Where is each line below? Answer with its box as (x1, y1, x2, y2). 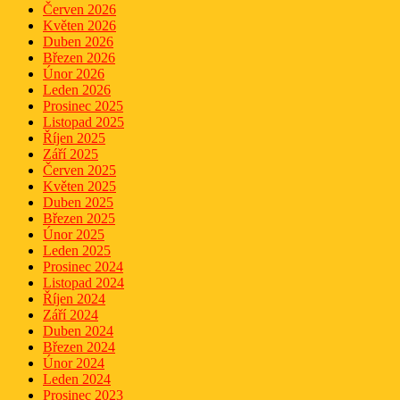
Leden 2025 (43, 242, 111, 258)
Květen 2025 (43, 178, 116, 194)
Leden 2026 (43, 81, 111, 97)
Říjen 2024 (43, 290, 105, 306)
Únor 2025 (43, 226, 104, 242)
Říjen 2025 (43, 129, 105, 146)
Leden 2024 (43, 371, 111, 387)
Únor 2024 (43, 354, 104, 371)
